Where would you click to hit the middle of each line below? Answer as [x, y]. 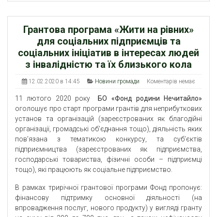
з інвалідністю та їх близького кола [108, 65]
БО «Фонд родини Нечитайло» [150, 99]
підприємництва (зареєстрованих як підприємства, [108, 149]
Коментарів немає [171, 82]
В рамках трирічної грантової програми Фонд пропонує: [108, 188]
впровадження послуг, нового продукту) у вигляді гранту [108, 208]
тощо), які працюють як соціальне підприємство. [94, 170]
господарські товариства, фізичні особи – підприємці [108, 160]
